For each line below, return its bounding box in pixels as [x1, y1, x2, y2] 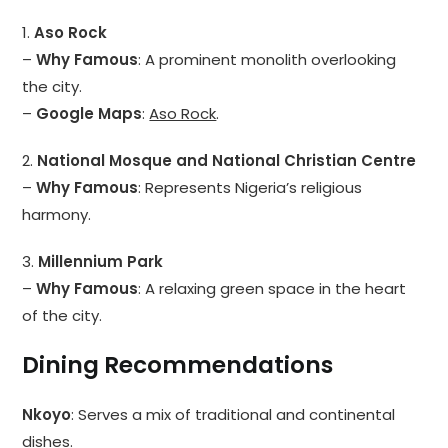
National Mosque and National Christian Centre [37, 150, 417, 172]
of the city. [22, 305, 103, 327]
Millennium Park [38, 251, 164, 273]
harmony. [22, 204, 92, 226]
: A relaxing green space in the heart [138, 278, 407, 300]
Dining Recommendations [22, 349, 334, 382]
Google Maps [36, 103, 143, 125]
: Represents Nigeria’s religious [138, 177, 363, 199]
